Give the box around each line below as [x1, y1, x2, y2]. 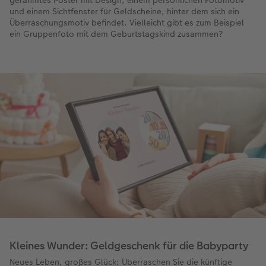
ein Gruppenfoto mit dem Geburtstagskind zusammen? [9, 28, 223, 40]
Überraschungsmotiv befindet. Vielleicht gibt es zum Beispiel [9, 17, 244, 29]
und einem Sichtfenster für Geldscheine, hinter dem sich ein [9, 5, 239, 18]
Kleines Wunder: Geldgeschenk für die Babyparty [9, 237, 248, 253]
